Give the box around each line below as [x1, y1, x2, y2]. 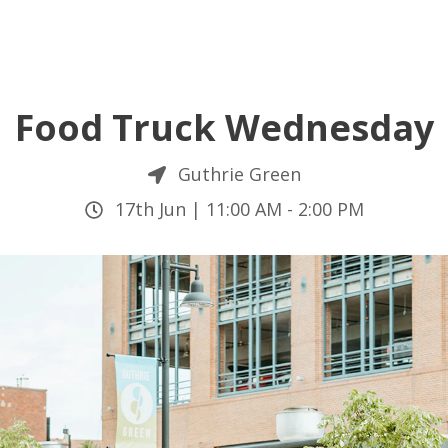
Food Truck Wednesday [14, 103, 434, 152]
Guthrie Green [177, 162, 301, 186]
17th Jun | [114, 197, 206, 221]
